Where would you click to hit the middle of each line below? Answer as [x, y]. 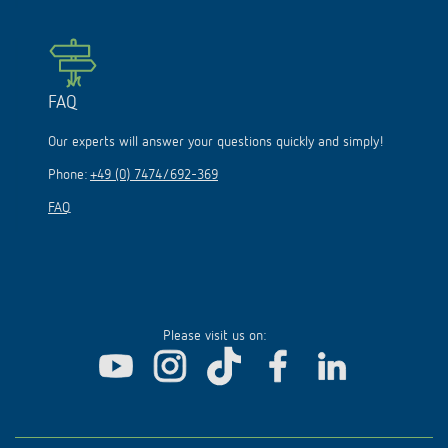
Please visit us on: [214, 336]
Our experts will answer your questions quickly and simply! [216, 142]
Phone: [69, 175]
